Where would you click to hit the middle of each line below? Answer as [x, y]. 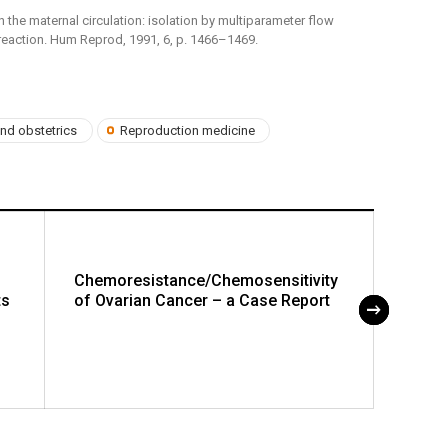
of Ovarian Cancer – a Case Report [202, 300]
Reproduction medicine [187, 130]
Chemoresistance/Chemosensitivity [206, 280]
